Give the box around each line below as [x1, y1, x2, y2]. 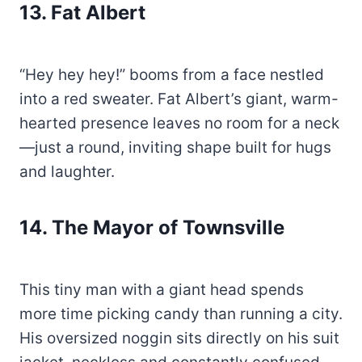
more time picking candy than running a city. [19, 305, 343, 324]
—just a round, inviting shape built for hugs [19, 138, 331, 158]
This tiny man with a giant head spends [19, 280, 304, 300]
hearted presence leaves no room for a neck [19, 114, 339, 133]
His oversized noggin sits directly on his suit [19, 329, 339, 348]
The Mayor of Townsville [52, 216, 284, 240]
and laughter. [19, 162, 115, 182]
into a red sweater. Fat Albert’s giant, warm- [19, 90, 339, 109]
